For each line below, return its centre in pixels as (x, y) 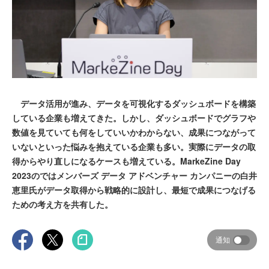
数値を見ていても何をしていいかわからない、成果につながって (134, 132)
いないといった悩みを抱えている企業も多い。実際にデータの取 (134, 147)
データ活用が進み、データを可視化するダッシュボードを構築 (134, 104)
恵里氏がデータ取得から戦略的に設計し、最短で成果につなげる (134, 190)
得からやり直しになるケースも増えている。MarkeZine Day (126, 161)
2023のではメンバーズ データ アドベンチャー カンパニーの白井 (134, 176)
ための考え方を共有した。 (62, 204)
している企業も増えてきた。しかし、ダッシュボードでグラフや (134, 118)
